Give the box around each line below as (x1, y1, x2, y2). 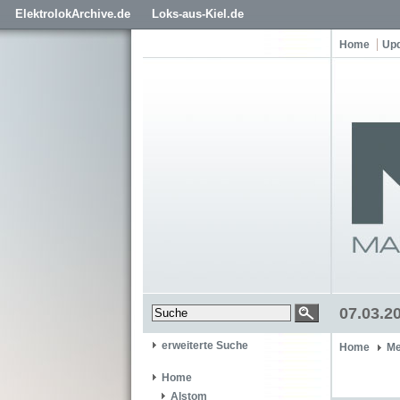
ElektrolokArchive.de (15, 7, 130, 21)
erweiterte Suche (162, 339, 248, 353)
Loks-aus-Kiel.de (152, 7, 244, 21)
